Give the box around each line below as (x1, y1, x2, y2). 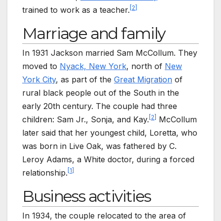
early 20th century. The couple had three (22, 101, 177, 111)
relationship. (22, 168, 68, 178)
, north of (126, 61, 165, 72)
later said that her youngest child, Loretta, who (22, 128, 197, 138)
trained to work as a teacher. (22, 5, 130, 15)
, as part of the (56, 74, 114, 85)
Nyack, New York (60, 61, 126, 72)
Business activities (22, 186, 151, 206)
